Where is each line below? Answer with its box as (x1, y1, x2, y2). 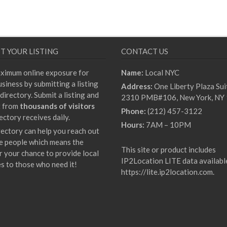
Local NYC (143, 68, 179, 78)
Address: (121, 82, 153, 91)
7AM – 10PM (144, 120, 191, 130)
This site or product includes (121, 145, 216, 155)
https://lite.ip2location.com (121, 167, 213, 177)
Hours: (121, 120, 144, 130)
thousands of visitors (20, 101, 95, 111)
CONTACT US (121, 47, 168, 56)
